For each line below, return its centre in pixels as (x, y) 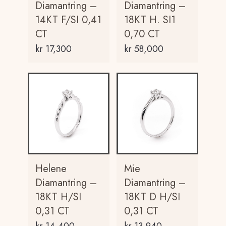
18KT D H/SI (152, 197)
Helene (51, 168)
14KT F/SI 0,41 (69, 20)
